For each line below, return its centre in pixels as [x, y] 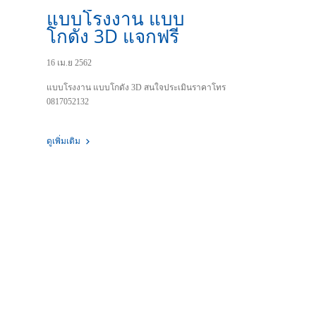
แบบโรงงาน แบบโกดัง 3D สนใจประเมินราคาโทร [136, 87]
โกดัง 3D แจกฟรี [115, 36]
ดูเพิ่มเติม [65, 141]
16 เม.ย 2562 [69, 63]
